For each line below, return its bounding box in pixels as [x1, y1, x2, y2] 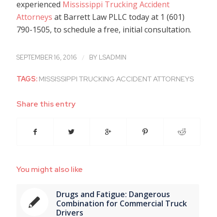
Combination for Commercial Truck [56, 198, 187, 209]
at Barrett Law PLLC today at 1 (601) [52, 12, 185, 23]
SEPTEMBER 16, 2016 [16, 53, 77, 62]
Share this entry [16, 98, 76, 109]
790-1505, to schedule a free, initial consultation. [16, 24, 191, 35]
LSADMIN [98, 53, 126, 62]
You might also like [16, 164, 83, 174]
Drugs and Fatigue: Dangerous [56, 188, 170, 200]
